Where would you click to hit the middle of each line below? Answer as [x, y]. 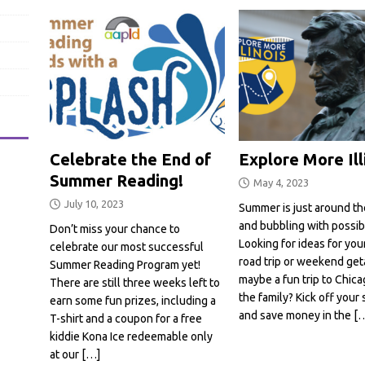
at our [65, 355]
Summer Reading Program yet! [125, 265]
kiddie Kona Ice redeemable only [131, 337]
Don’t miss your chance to [114, 229]
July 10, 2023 [94, 204]
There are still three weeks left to [134, 283]
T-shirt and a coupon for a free [125, 319]
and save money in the [296, 316]
